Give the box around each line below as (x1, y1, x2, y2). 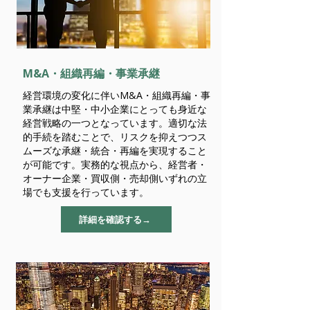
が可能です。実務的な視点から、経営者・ (23, 158, 207, 171)
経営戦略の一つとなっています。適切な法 (23, 116, 207, 129)
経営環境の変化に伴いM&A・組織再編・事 (23, 89, 210, 102)
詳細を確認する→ (79, 212, 151, 226)
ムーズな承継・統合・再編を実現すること (23, 144, 207, 157)
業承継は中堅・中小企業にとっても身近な (23, 102, 207, 116)
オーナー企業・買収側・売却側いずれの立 (23, 172, 207, 185)
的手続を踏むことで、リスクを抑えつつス (23, 130, 207, 143)
